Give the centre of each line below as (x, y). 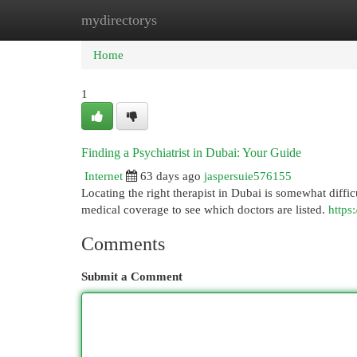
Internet (104, 176)
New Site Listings (203, 20)
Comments (123, 244)
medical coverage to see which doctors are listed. (205, 209)
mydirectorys (119, 20)
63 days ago (171, 176)
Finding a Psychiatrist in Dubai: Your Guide (191, 153)
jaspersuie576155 (248, 176)
